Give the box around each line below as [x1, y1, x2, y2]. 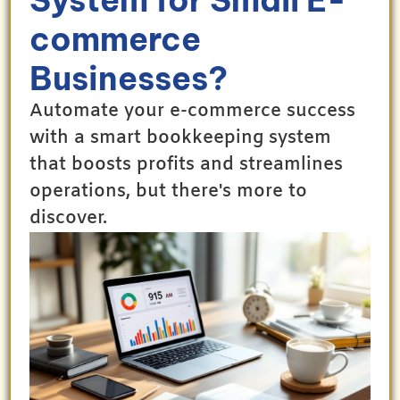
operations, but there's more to [29, 179, 307, 204]
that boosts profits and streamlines [29, 152, 343, 177]
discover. [29, 205, 107, 230]
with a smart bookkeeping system [29, 125, 331, 150]
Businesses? [29, 57, 228, 99]
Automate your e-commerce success [29, 98, 355, 123]
